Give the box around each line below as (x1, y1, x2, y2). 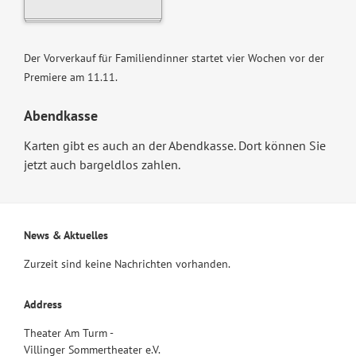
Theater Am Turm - (23, 326, 114, 341)
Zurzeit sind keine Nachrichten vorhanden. (23, 257, 230, 272)
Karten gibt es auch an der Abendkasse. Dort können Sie (23, 137, 326, 154)
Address (23, 297, 62, 312)
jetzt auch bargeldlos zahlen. (23, 157, 180, 173)
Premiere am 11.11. (23, 70, 118, 85)
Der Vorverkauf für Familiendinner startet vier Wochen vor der (23, 51, 324, 66)
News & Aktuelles (23, 228, 108, 243)
